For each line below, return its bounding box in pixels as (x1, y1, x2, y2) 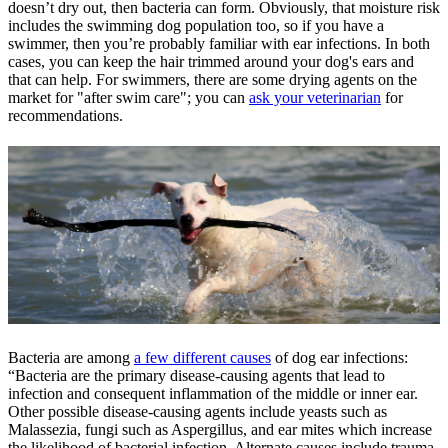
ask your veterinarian (249, 89, 381, 107)
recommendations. (8, 107, 123, 125)
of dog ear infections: (271, 348, 408, 366)
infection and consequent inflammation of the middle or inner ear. (8, 384, 418, 402)
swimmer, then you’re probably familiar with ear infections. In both (8, 35, 430, 53)
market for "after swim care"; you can (8, 89, 249, 107)
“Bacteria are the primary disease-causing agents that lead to (8, 366, 385, 384)
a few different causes (134, 348, 271, 366)
